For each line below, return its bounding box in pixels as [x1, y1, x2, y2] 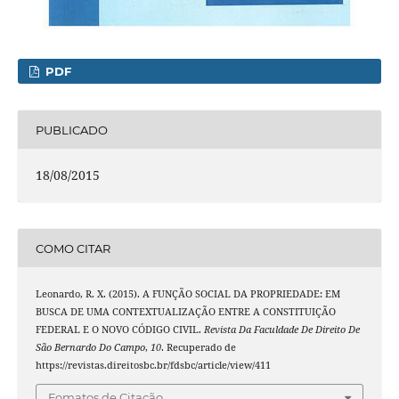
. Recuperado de [160, 341, 236, 354]
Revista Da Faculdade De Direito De [203, 323, 360, 337]
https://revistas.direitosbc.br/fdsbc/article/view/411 [35, 359, 271, 372]
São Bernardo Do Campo [35, 341, 145, 354]
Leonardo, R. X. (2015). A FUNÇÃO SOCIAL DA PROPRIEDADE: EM [35, 288, 340, 301]
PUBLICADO [35, 122, 108, 137]
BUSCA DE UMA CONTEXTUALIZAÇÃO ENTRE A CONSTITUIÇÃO [35, 305, 336, 319]
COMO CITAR [35, 240, 110, 256]
